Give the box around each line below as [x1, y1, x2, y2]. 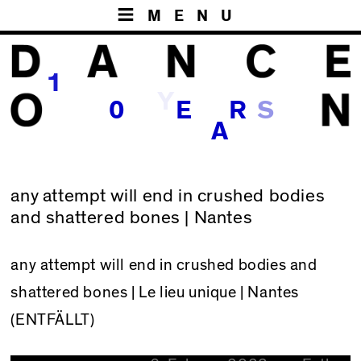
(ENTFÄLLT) [10, 311, 95, 328]
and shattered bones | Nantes [10, 209, 253, 228]
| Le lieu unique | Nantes [127, 284, 300, 301]
